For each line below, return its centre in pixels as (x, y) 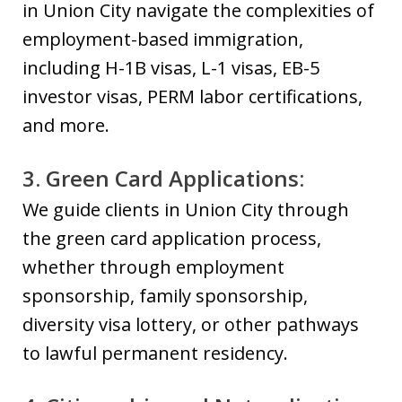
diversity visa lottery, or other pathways (191, 324)
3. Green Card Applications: (163, 178)
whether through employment (153, 267)
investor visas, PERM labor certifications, (192, 96)
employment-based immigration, (163, 39)
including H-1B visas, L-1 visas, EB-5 (171, 68)
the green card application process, (172, 238)
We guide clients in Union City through (186, 210)
